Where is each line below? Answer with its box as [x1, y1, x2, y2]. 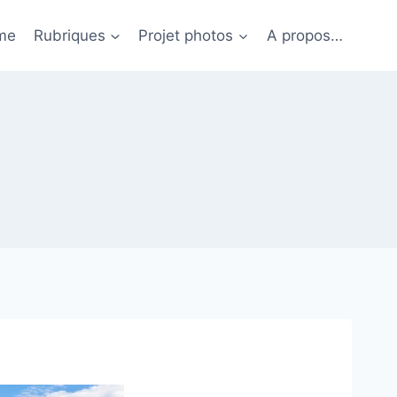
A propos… [266, 26, 343, 44]
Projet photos [138, 26, 234, 44]
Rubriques [34, 26, 106, 44]
